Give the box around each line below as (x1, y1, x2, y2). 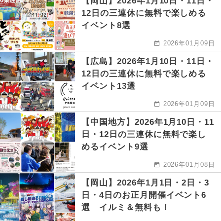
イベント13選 (81, 81, 136, 91)
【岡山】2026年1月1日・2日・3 (81, 178, 210, 188)
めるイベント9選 (81, 142, 148, 152)
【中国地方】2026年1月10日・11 (81, 117, 215, 127)
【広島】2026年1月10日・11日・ (81, 57, 215, 67)
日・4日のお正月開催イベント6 (81, 190, 207, 200)
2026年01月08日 (163, 161, 216, 169)
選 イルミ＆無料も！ (81, 203, 170, 213)
